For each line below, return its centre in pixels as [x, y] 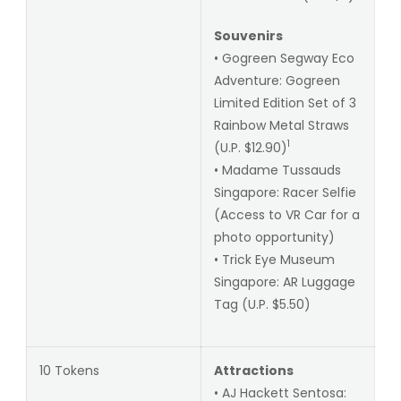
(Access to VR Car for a [286, 214]
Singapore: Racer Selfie [285, 192]
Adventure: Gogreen [277, 80]
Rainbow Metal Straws [281, 125]
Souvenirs [248, 35]
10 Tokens [69, 370]
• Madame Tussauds [277, 170]
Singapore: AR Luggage [284, 282]
